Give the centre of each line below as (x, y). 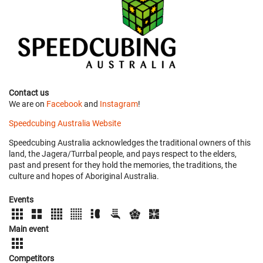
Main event (29, 229)
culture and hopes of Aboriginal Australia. (84, 176)
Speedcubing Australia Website (65, 123)
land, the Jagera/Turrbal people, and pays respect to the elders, (123, 154)
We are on (28, 104)
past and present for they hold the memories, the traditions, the (123, 165)
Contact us (29, 92)
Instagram (119, 104)
